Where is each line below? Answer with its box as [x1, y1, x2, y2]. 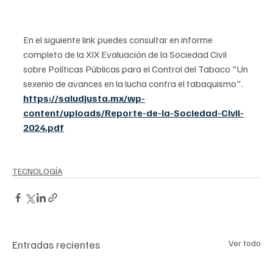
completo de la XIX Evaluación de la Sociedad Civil [23, 48, 229, 60]
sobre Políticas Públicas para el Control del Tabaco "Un [23, 62, 250, 75]
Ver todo [229, 237, 261, 248]
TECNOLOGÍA [12, 165, 62, 176]
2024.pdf [23, 121, 64, 133]
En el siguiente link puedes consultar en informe [23, 33, 214, 46]
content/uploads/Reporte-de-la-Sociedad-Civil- [23, 106, 244, 119]
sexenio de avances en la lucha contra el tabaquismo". [23, 77, 247, 90]
